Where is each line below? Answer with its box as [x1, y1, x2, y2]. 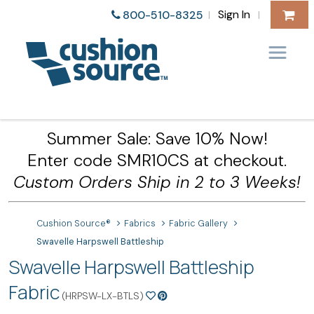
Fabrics [124, 218, 156, 229]
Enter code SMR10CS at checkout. [27, 149, 287, 171]
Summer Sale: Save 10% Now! [46, 128, 268, 149]
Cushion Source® [36, 218, 111, 229]
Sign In [217, 6, 250, 22]
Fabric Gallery [169, 218, 228, 229]
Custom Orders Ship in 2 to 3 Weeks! [13, 171, 301, 193]
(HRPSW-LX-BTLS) [62, 289, 144, 302]
